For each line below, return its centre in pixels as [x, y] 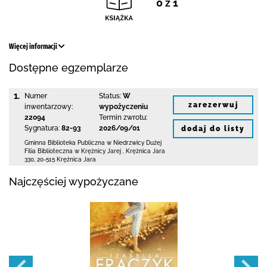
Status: [110, 96]
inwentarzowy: [49, 107]
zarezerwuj [213, 105]
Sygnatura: [42, 128]
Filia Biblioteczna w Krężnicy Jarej [73, 151]
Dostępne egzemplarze [69, 68]
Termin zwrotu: [123, 117]
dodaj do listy [213, 128]
